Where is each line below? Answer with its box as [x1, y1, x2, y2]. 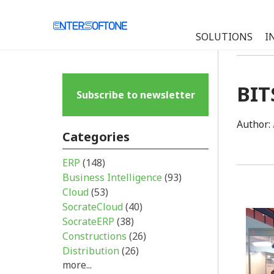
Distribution [62, 244, 122, 257]
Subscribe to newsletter [76, 88, 195, 102]
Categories [62, 128, 130, 145]
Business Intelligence [62, 171, 165, 184]
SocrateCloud [62, 200, 125, 213]
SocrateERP [62, 215, 117, 228]
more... [62, 258, 92, 272]
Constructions [62, 229, 129, 243]
